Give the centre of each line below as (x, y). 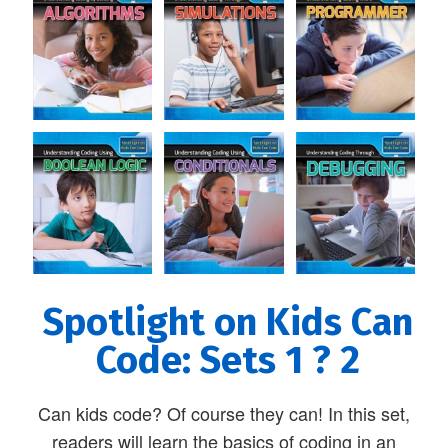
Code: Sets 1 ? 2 (227, 360)
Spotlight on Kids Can (227, 322)
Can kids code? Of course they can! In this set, (224, 413)
